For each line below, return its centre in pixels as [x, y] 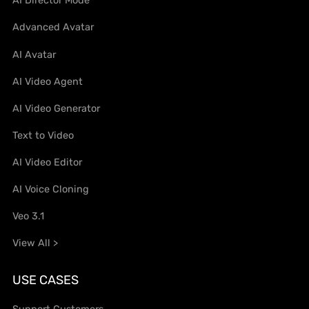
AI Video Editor [48, 162]
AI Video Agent [48, 81]
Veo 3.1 [29, 216]
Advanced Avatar [53, 27]
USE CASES [46, 280]
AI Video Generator [57, 108]
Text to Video [43, 135]
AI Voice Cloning [51, 189]
